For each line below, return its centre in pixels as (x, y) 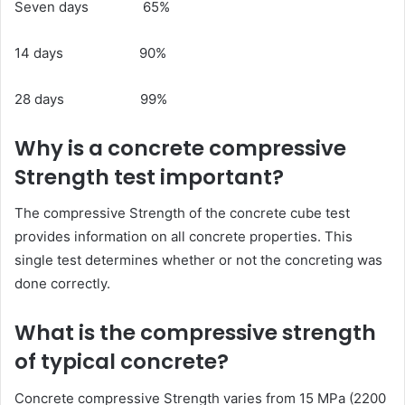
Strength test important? (149, 177)
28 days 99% (91, 99)
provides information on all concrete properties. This (184, 237)
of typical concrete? (122, 362)
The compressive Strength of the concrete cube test (182, 213)
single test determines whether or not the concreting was (198, 260)
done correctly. (62, 284)
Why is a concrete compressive (180, 148)
